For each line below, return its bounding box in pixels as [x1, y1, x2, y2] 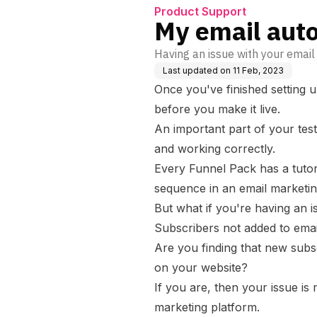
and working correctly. [154, 142, 275, 156]
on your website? [154, 260, 248, 275]
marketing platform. [154, 300, 260, 314]
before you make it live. [154, 102, 280, 116]
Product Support [154, 4, 246, 18]
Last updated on [163, 65, 231, 76]
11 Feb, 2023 [233, 65, 284, 76]
